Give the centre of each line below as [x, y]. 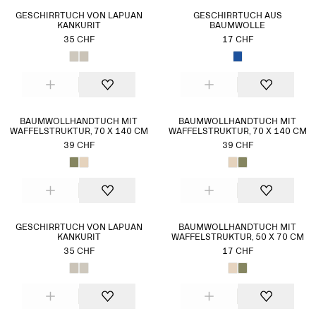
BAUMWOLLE [237, 26]
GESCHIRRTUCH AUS [237, 16]
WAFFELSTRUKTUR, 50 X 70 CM [237, 238]
